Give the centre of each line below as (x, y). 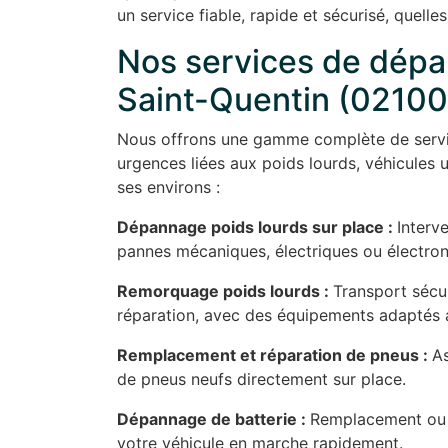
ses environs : (168, 187)
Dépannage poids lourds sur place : (257, 227)
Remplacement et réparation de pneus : (274, 355)
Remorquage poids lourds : (225, 291)
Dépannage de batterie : (213, 419)
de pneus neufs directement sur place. (261, 379)
